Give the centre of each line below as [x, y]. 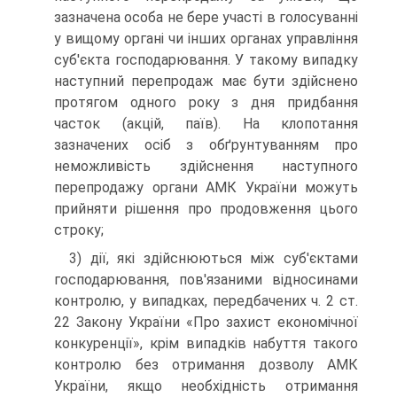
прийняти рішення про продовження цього [206, 209]
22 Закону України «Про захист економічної [206, 323]
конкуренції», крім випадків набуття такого [206, 344]
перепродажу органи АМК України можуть [206, 188]
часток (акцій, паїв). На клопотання [206, 124]
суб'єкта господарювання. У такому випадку [206, 60]
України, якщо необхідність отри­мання [206, 386]
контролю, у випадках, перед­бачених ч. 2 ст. [206, 301]
